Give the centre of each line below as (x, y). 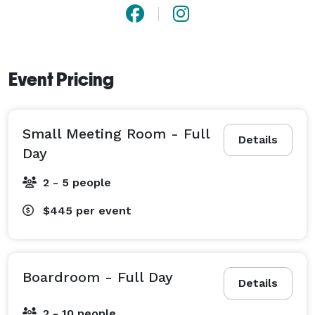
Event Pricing (61, 79)
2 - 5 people (77, 182)
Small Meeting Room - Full (116, 133)
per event (104, 210)
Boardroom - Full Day (98, 277)
